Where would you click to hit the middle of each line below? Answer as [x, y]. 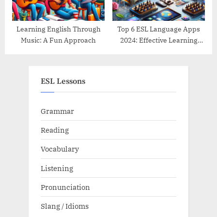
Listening [57, 168]
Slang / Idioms [65, 206]
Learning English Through [58, 29]
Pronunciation [65, 187]
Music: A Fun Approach [58, 40]
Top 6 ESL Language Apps [159, 29]
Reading [55, 130]
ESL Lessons [63, 81]
